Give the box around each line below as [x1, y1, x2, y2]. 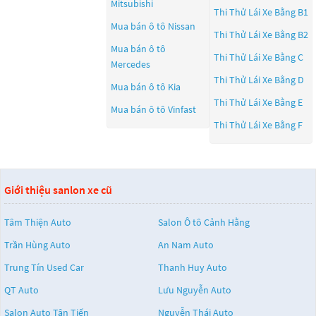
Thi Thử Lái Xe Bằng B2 [214, 28, 308, 41]
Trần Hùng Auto [4, 238, 71, 251]
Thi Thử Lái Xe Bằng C [214, 51, 303, 63]
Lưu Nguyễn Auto [158, 284, 231, 296]
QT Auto [4, 284, 39, 296]
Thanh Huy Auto [158, 261, 227, 274]
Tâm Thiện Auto [4, 216, 71, 229]
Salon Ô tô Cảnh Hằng [158, 216, 250, 229]
